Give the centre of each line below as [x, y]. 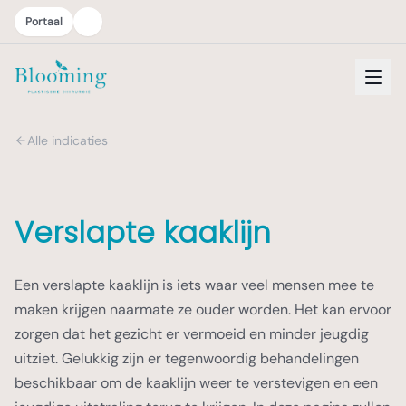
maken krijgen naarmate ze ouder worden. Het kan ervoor [203, 309]
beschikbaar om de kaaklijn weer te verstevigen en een [196, 383]
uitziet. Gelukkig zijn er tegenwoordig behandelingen [187, 358]
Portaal [44, 22]
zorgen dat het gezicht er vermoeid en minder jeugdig [192, 334]
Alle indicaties [68, 140]
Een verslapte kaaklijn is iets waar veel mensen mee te [194, 285]
